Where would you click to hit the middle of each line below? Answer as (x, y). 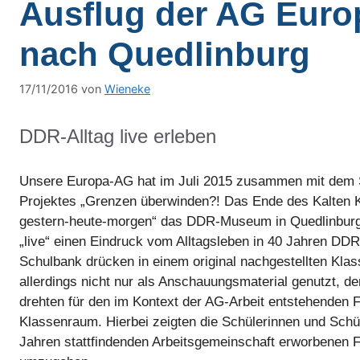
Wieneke (127, 88)
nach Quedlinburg (165, 54)
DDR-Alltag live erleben (118, 136)
